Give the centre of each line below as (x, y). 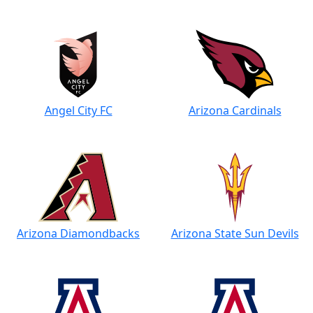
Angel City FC (78, 110)
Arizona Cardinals (235, 110)
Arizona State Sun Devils (235, 233)
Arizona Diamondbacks (78, 233)
